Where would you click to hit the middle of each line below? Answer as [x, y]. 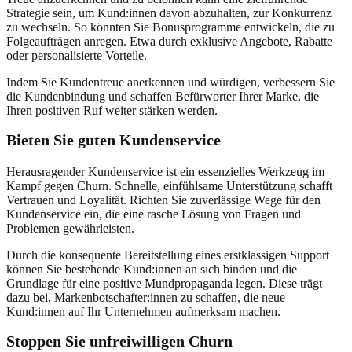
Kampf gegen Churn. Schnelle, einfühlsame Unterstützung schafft [169, 185]
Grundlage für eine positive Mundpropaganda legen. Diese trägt [164, 283]
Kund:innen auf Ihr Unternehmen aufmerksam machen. [143, 311]
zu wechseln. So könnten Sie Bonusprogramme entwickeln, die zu [170, 27]
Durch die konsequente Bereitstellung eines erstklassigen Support [168, 255]
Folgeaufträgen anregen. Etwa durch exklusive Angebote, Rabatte [169, 41]
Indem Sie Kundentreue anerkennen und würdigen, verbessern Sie [170, 82]
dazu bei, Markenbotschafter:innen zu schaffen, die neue [146, 297]
